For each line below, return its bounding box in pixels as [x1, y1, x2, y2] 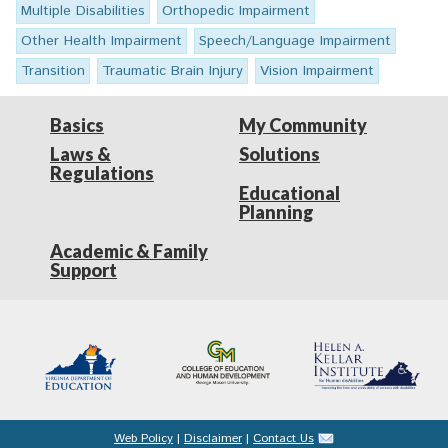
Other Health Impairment [21, 31, 182, 52]
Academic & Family [50, 240, 208, 263]
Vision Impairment [260, 61, 374, 82]
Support [50, 259, 117, 282]
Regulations [50, 162, 154, 185]
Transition [21, 61, 85, 82]
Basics [50, 114, 104, 137]
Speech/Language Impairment [199, 31, 391, 52]
